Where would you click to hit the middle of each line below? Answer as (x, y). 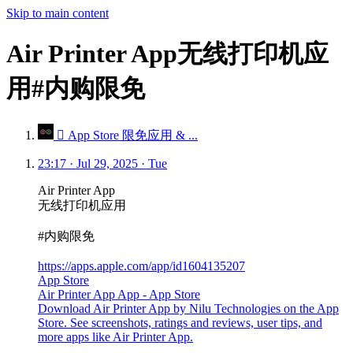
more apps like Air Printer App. (115, 336)
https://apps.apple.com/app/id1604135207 (141, 266)
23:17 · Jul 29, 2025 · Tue (102, 163)
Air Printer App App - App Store (119, 294)
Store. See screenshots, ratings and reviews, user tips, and (180, 322)
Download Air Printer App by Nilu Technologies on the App (188, 308)
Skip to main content (58, 13)
